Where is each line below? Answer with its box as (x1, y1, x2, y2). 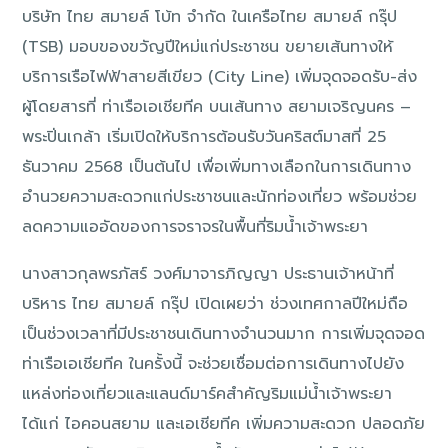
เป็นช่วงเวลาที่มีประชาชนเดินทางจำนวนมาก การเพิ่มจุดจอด (22, 322, 426, 347)
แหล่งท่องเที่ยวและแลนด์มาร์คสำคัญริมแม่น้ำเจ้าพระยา (22, 382, 393, 407)
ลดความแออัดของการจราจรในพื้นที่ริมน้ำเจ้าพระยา (22, 214, 369, 239)
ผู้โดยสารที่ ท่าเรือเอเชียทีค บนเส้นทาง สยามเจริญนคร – (22, 94, 412, 119)
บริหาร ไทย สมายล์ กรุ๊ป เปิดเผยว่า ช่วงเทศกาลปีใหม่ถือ (22, 292, 409, 317)
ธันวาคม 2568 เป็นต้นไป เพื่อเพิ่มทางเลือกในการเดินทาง (22, 154, 412, 179)
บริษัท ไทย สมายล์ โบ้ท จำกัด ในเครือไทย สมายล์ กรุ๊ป (22, 4, 398, 29)
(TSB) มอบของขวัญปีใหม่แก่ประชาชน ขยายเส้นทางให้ (22, 34, 394, 59)
